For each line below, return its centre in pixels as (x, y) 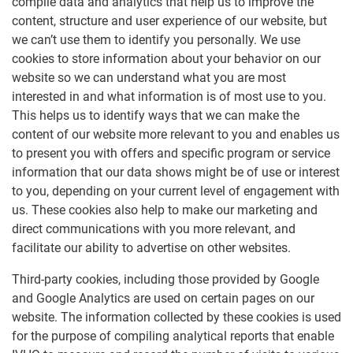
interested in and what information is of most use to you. (169, 97)
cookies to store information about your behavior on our (166, 59)
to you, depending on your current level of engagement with (176, 191)
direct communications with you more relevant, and (154, 229)
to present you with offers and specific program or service (171, 154)
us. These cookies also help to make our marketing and (165, 210)
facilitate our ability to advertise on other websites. (151, 248)
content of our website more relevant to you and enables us (176, 135)
